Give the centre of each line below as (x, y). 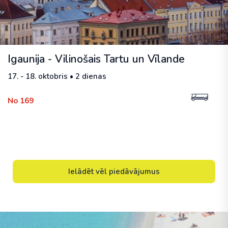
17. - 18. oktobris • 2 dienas (57, 76)
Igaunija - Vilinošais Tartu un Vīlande (96, 59)
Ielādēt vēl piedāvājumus (114, 172)
